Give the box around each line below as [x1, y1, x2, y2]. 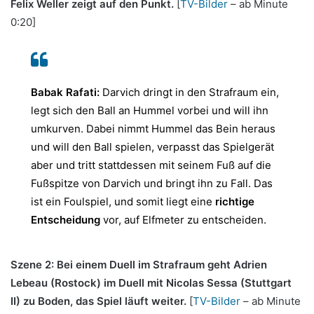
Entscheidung [31, 213, 103, 227]
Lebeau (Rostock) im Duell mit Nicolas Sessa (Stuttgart [11, 276, 292, 290]
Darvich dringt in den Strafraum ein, [102, 86, 279, 100]
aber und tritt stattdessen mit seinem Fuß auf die [31, 158, 271, 172]
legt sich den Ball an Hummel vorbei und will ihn [31, 104, 268, 118]
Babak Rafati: [31, 86, 102, 100]
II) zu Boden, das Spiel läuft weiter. [11, 294, 189, 308]
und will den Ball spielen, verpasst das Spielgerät [31, 140, 274, 154]
